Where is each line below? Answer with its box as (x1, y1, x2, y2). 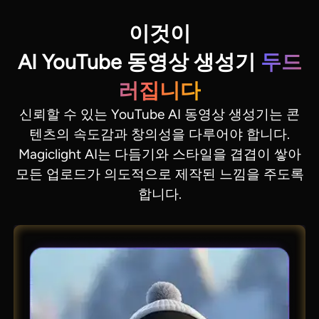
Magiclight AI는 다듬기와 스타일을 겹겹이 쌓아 (18, 145, 301, 162)
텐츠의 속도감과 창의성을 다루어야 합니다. (29, 125, 290, 142)
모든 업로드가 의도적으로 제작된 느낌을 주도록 (15, 165, 304, 182)
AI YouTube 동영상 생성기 (17, 49, 261, 74)
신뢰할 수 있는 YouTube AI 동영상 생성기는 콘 (19, 105, 300, 122)
